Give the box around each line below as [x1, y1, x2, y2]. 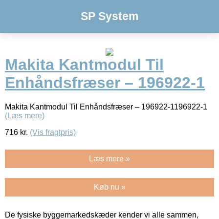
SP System [81, 10, 138, 22]
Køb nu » [93, 182, 126, 191]
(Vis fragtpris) [30, 128, 76, 136]
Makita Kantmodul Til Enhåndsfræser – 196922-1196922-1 [5, 102, 207, 111]
